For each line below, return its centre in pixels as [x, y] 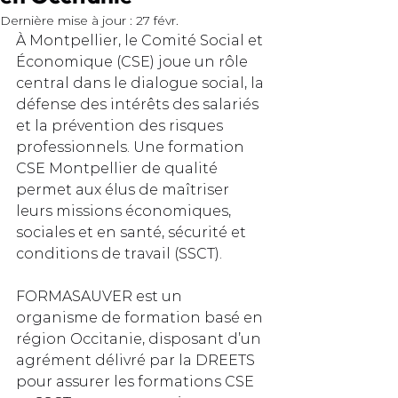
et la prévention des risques [121, 126]
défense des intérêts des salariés [139, 104]
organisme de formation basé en [141, 318]
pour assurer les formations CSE [137, 382]
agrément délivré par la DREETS [137, 360]
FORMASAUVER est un [101, 296]
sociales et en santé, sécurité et [133, 232]
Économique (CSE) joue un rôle [134, 62]
